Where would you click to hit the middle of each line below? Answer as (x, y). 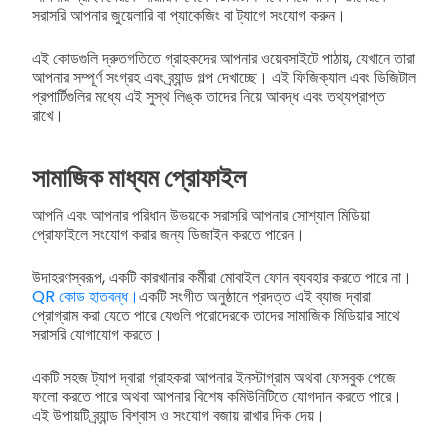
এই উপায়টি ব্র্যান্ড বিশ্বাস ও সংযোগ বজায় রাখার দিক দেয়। (178, 415)
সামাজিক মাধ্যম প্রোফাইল (139, 177)
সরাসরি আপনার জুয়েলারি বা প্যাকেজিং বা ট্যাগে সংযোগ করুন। (189, 15)
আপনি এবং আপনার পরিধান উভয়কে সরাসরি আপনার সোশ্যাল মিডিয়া (201, 215)
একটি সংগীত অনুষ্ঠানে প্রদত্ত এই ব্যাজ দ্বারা (255, 296)
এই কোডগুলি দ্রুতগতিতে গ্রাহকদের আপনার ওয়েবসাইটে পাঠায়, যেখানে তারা (223, 58)
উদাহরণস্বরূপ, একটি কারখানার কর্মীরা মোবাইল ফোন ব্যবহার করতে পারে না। (222, 277)
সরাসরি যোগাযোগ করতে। (97, 334)
